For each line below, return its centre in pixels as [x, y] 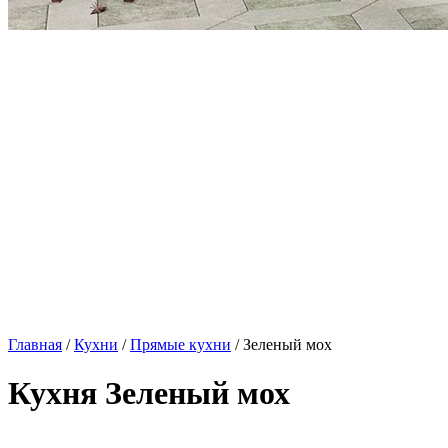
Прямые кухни [180, 344]
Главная [35, 344]
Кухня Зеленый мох [149, 393]
